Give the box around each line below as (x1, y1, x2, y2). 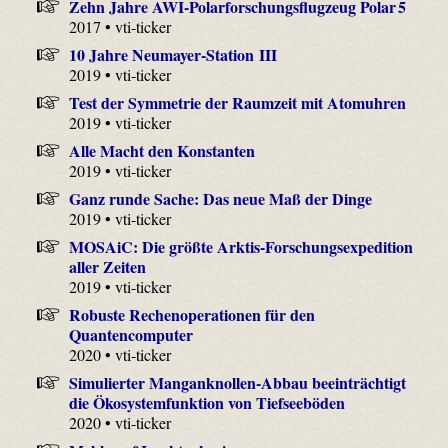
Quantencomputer (69, 322, 194, 346)
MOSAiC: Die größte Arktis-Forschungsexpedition (68, 234, 413, 258)
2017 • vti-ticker (69, 15, 172, 37)
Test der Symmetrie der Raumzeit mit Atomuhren (68, 90, 406, 114)
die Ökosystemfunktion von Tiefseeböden (69, 390, 346, 414)
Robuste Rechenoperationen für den (68, 302, 315, 326)
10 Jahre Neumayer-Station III (68, 42, 277, 66)
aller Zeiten (69, 254, 147, 278)
